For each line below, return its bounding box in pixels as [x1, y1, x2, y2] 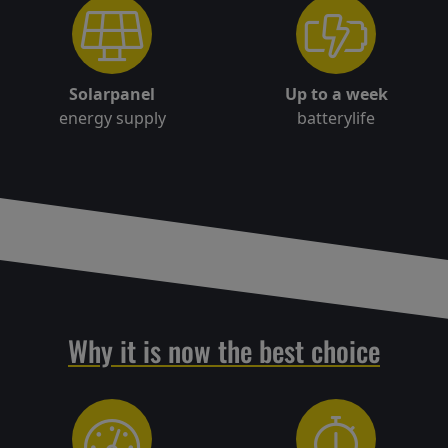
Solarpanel [69, 83, 155, 106]
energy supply [58, 107, 166, 130]
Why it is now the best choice [68, 330, 380, 372]
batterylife [297, 107, 375, 130]
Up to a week [284, 83, 388, 106]
